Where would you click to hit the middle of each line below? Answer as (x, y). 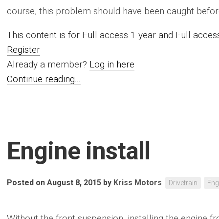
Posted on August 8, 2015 (54, 183)
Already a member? (48, 64)
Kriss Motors (138, 183)
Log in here (112, 64)
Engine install (78, 151)
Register (23, 50)
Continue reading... (44, 79)
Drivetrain (183, 183)
